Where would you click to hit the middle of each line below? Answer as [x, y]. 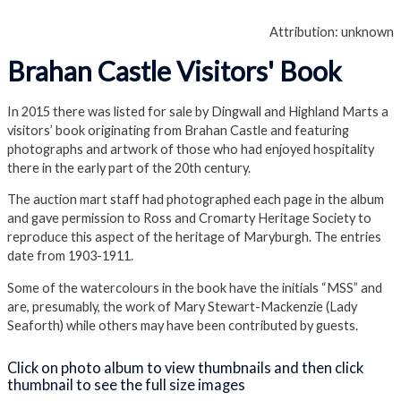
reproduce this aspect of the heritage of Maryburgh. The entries [194, 237]
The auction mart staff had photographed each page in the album [196, 200]
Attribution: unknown [332, 31]
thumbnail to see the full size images [128, 385]
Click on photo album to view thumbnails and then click [185, 368]
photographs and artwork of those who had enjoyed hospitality [191, 149]
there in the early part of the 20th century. [129, 167]
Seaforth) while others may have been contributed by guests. [183, 325]
